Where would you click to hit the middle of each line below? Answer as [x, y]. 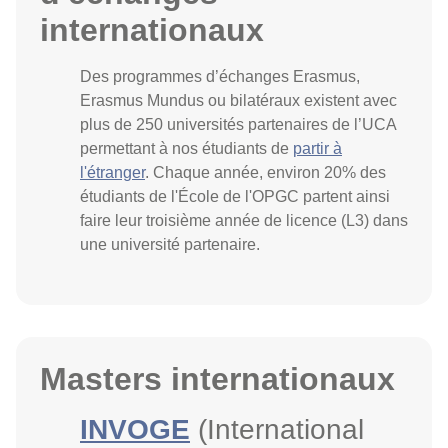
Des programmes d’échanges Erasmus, [220, 76]
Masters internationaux [217, 379]
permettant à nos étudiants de [186, 148]
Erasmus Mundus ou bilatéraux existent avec [238, 100]
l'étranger [112, 172]
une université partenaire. [170, 244]
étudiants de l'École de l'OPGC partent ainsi [235, 196]
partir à [317, 148]
